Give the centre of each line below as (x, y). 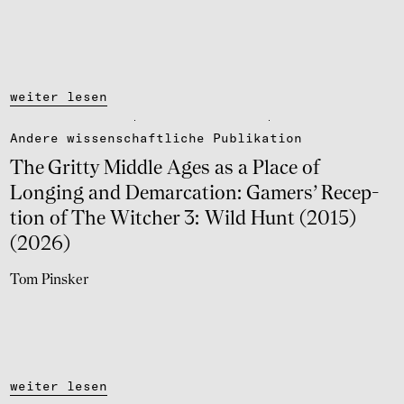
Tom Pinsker (49, 281)
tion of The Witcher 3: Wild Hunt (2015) (183, 220)
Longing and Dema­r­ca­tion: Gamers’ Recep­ (195, 194)
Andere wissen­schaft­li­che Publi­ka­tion (156, 138)
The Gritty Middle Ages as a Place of (165, 169)
